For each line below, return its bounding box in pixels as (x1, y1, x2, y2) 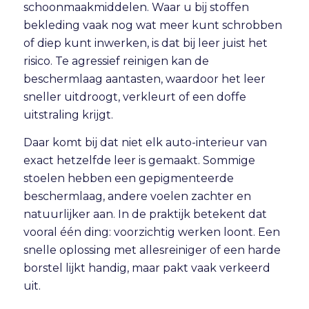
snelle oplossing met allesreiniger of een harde (23, 243, 281, 257)
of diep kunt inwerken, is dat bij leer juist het (23, 36, 268, 50)
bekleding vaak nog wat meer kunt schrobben (23, 18, 282, 32)
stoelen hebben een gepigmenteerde (23, 171, 234, 185)
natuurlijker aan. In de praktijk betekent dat (23, 207, 267, 221)
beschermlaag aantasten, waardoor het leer (23, 72, 266, 86)
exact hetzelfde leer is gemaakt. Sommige (23, 153, 255, 167)
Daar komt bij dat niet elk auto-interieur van (23, 135, 267, 149)
